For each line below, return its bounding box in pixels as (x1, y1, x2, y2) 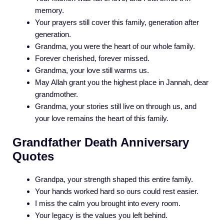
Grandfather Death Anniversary (12, 135, 189, 149)
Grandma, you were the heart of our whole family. (35, 41, 195, 50)
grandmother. (35, 89, 78, 98)
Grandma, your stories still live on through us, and (35, 101, 196, 110)
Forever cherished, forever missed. (35, 53, 149, 62)
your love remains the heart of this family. (35, 113, 168, 122)
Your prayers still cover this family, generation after (35, 17, 199, 26)
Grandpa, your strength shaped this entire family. (35, 175, 193, 184)
